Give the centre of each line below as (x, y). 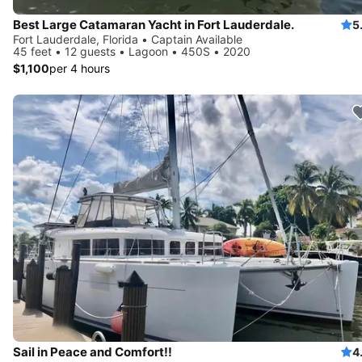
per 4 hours (80, 68)
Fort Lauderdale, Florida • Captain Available (128, 39)
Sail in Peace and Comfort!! (93, 351)
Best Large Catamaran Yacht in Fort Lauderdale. (154, 24)
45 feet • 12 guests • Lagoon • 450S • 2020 (132, 51)
